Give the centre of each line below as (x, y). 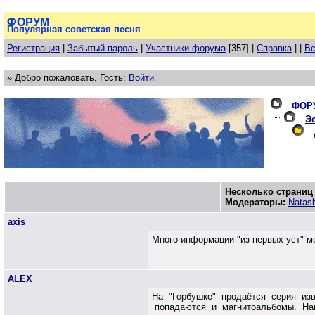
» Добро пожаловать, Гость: (68, 78)
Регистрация (33, 48)
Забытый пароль (103, 48)
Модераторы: (255, 202)
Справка (274, 48)
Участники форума (186, 48)
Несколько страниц (269, 192)
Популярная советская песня (74, 29)
